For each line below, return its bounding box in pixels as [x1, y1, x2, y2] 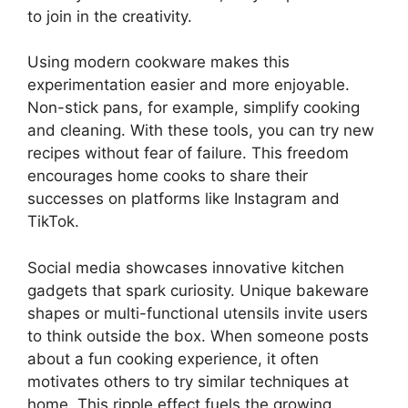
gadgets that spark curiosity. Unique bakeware [27, 280, 369, 300]
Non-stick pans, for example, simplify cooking [27, 98, 360, 117]
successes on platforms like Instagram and [27, 189, 340, 208]
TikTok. [27, 212, 79, 230]
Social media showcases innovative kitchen [27, 258, 344, 277]
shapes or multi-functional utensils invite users [27, 303, 368, 322]
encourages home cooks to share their [27, 167, 308, 185]
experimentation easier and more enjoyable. [27, 76, 350, 94]
